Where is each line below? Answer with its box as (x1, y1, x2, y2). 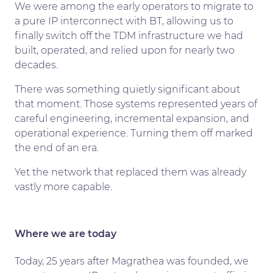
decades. (15, 58, 58, 71)
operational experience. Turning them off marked (15, 127, 253, 139)
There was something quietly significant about (15, 83, 240, 95)
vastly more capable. (15, 180, 112, 193)
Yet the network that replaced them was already (15, 166, 246, 178)
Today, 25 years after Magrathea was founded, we (15, 255, 249, 267)
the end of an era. (15, 141, 99, 154)
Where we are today (15, 227, 116, 239)
